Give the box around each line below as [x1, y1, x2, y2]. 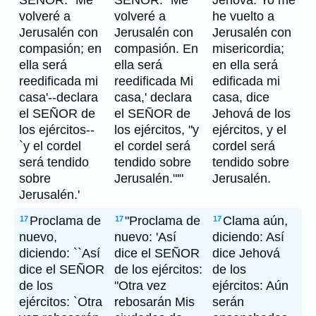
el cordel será [114, 139, 190, 153]
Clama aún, [223, 214, 288, 228]
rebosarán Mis [114, 295, 195, 309]
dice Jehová [212, 246, 280, 260]
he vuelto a [212, 9, 274, 23]
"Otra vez [114, 279, 166, 293]
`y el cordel [19, 139, 81, 153]
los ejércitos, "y [114, 123, 199, 137]
